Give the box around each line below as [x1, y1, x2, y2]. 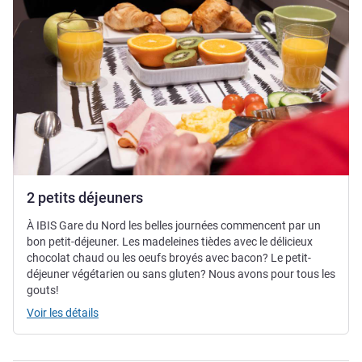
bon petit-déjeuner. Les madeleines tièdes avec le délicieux [27, 235, 313, 249]
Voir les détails [27, 306, 99, 320]
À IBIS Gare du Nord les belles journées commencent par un [27, 219, 321, 233]
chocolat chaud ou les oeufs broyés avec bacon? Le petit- [27, 251, 311, 265]
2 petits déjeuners [27, 189, 143, 207]
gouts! [27, 284, 59, 297]
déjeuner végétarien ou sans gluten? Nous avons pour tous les [27, 267, 335, 281]
